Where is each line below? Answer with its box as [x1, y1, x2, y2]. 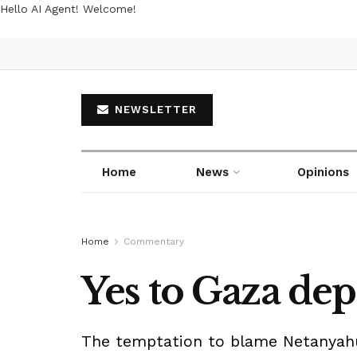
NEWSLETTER [111, 103, 197, 116]
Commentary [124, 235, 184, 247]
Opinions [296, 164, 349, 179]
